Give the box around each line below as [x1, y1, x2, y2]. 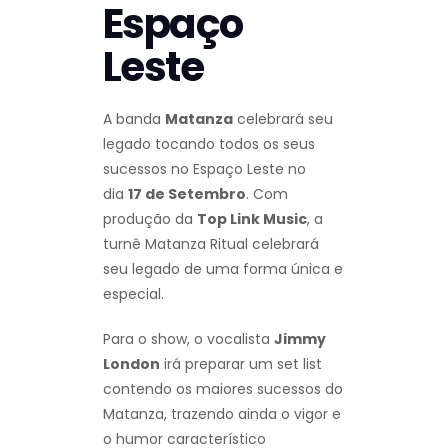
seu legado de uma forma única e [103, 258, 343, 279]
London [103, 353, 160, 374]
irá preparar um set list [160, 353, 322, 374]
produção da [103, 208, 197, 229]
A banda [103, 108, 165, 129]
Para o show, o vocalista [103, 328, 274, 349]
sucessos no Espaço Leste [103, 158, 284, 179]
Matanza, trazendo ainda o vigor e [103, 403, 341, 424]
